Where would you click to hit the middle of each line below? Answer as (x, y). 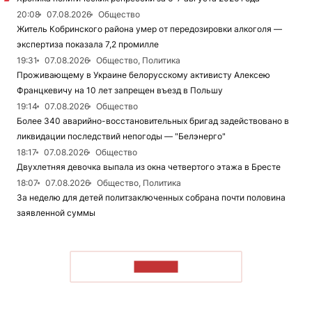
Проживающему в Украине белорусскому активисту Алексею (143, 75)
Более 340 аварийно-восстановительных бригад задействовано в (153, 121)
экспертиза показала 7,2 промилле (88, 45)
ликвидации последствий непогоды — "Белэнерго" (121, 136)
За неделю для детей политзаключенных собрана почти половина (151, 198)
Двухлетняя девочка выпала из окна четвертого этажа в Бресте (149, 167)
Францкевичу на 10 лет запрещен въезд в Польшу (120, 91)
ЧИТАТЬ (156, 267)
